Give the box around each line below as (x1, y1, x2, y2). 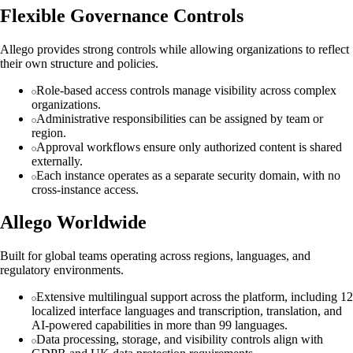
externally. (32, 154, 83, 168)
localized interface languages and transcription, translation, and (32, 304, 342, 318)
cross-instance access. (32, 182, 139, 196)
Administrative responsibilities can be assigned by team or (36, 111, 323, 125)
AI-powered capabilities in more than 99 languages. (32, 318, 288, 333)
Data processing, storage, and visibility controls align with (36, 333, 323, 347)
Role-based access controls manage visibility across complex (36, 83, 336, 97)
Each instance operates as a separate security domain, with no (36, 168, 340, 182)
